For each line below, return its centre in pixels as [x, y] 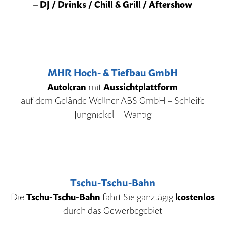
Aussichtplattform [140, 87]
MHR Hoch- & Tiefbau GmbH [113, 73]
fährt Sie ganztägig [137, 197]
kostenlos [194, 197]
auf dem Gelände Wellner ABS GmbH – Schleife [113, 100]
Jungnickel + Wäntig [113, 114]
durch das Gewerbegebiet [113, 210]
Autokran [67, 87]
